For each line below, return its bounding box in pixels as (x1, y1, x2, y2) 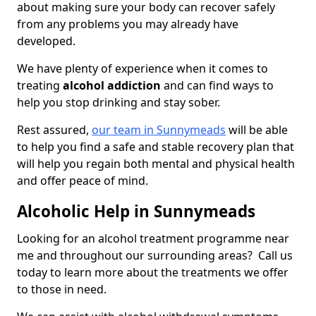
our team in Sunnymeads (92, 122, 226, 138)
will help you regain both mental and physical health (17, 156, 295, 172)
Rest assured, (17, 122, 92, 138)
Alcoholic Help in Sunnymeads (17, 200, 255, 223)
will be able (226, 122, 288, 138)
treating (17, 78, 63, 94)
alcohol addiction (63, 78, 161, 94)
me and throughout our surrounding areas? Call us (17, 248, 293, 264)
